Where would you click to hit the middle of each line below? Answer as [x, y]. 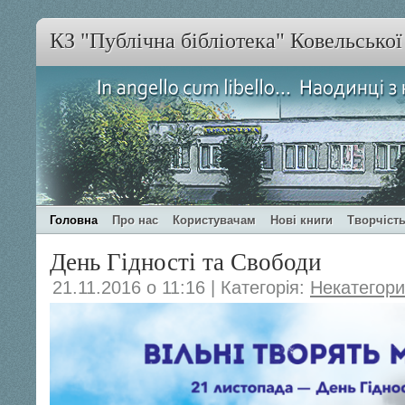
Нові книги [301, 220]
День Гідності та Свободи [185, 261]
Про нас [135, 220]
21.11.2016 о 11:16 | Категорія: [181, 287]
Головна [74, 220]
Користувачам [214, 220]
